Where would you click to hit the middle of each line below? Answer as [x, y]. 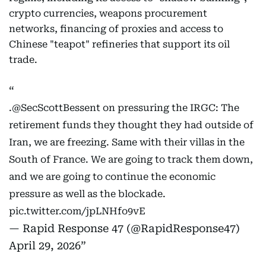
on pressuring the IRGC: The [170, 108]
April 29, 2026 [45, 246]
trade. [23, 60]
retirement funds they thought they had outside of [131, 125]
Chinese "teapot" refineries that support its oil [119, 45]
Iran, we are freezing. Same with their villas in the [127, 142]
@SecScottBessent [56, 108]
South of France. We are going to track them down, [131, 160]
